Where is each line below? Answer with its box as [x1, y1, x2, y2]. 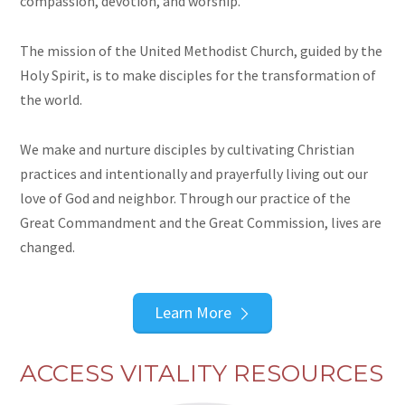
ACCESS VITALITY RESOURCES [20, 358, 384, 388]
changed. [20, 238, 76, 257]
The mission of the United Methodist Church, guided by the [20, 42, 383, 61]
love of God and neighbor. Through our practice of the [20, 189, 352, 208]
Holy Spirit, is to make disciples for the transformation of [20, 66, 377, 85]
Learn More [155, 301, 232, 323]
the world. [20, 90, 83, 109]
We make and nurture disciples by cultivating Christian [20, 140, 355, 159]
